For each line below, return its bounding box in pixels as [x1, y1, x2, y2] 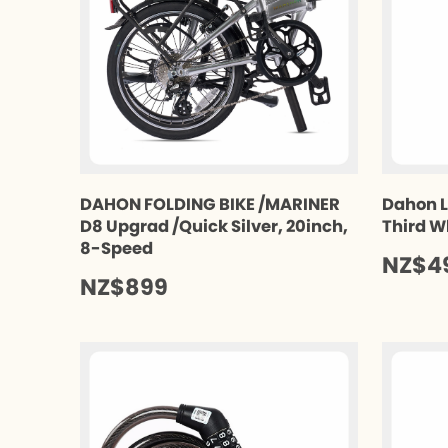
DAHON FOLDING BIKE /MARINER [80, 192, 340, 216]
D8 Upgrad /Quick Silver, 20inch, [80, 214, 348, 238]
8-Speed [80, 236, 153, 260]
